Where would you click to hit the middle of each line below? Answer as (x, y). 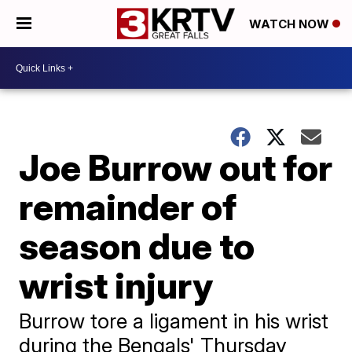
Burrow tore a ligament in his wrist (174, 321)
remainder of (128, 207)
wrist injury (116, 285)
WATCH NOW (291, 24)
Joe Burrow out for (176, 167)
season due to (137, 246)
